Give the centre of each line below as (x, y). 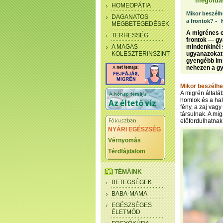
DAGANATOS (130, 17)
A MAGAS (125, 47)
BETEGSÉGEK (132, 182)
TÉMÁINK (128, 172)
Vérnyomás (124, 140)
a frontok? (200, 21)
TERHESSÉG (130, 35)
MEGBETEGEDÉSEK (140, 24)
